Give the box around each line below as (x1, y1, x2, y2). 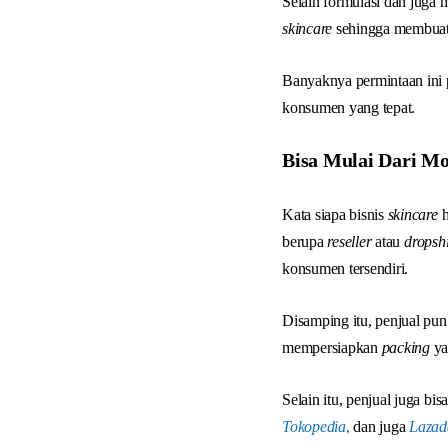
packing (381, 339, 430, 356)
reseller (327, 233, 376, 250)
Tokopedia (282, 418, 346, 435)
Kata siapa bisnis (282, 206, 384, 223)
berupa (282, 233, 328, 250)
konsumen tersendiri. (282, 260, 409, 277)
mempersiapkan (282, 339, 382, 356)
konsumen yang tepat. (282, 99, 416, 116)
